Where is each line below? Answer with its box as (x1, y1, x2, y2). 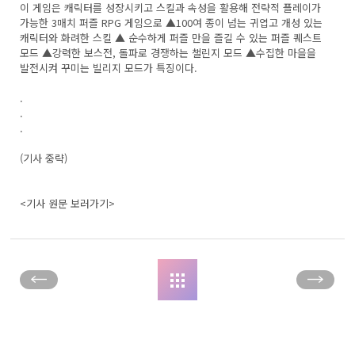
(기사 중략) (20, 150, 68, 166)
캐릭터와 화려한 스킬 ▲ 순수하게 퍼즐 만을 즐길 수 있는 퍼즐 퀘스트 (20, 29, 323, 45)
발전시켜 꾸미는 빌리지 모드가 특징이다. (20, 59, 198, 75)
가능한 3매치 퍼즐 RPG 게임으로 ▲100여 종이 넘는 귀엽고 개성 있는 (20, 14, 323, 30)
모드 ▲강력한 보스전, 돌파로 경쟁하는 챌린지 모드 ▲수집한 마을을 (20, 44, 317, 60)
